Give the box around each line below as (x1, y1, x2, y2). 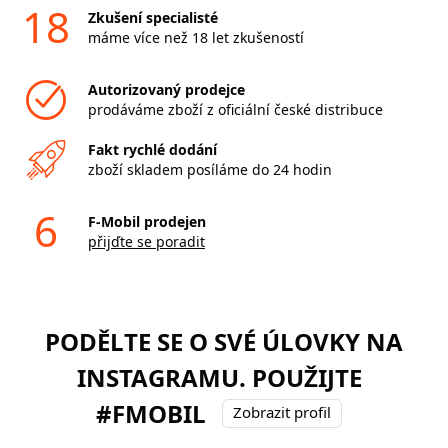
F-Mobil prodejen (87, 211, 206, 231)
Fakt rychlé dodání (87, 139, 217, 159)
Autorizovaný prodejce (87, 79, 245, 99)
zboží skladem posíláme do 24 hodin (87, 159, 332, 179)
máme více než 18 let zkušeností (87, 27, 304, 47)
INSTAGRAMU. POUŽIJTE (76, 360, 362, 394)
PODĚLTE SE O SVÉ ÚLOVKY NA (45, 324, 403, 358)
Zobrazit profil (233, 401, 331, 422)
